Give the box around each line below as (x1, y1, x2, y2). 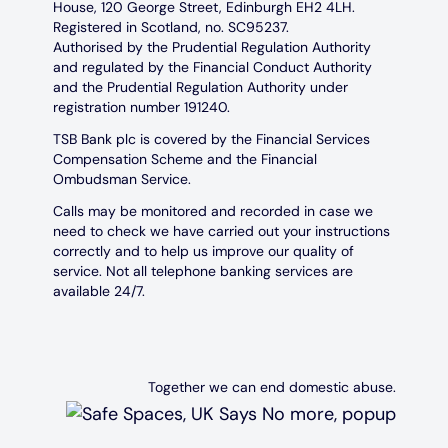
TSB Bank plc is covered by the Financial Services (52, 129, 370, 148)
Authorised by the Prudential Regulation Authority (52, 37, 371, 56)
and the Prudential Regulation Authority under (52, 77, 348, 96)
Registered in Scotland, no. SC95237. (52, 17, 289, 36)
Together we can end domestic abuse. (147, 377, 396, 396)
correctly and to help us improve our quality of (52, 241, 354, 260)
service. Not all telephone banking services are (52, 261, 353, 280)
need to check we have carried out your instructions (52, 221, 390, 240)
